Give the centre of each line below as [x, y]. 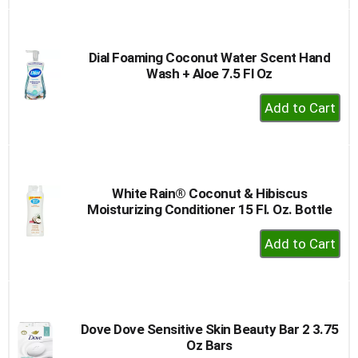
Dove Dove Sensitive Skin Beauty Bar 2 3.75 [209, 329]
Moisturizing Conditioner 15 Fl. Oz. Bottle [209, 209]
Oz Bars [209, 345]
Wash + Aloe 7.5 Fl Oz [209, 73]
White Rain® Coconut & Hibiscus [209, 193]
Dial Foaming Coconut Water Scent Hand [209, 57]
